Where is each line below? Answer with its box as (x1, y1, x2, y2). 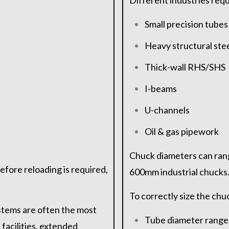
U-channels (144, 104, 190, 116)
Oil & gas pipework (144, 126, 219, 138)
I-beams (144, 83, 177, 95)
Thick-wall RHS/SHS (144, 61, 225, 73)
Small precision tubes (144, 18, 228, 30)
